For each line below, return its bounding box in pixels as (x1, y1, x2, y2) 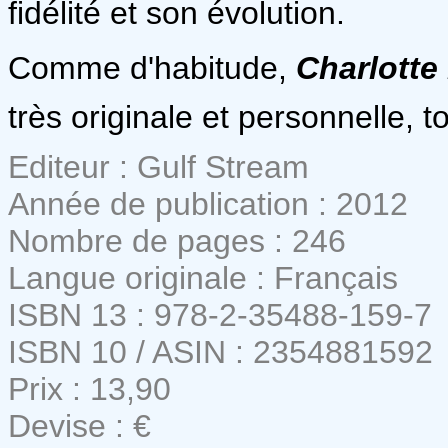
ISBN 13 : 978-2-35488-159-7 (8, 296, 432, 333)
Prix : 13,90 (8, 370, 171, 407)
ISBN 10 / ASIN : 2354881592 (8, 333, 433, 370)
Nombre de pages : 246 (8, 222, 346, 259)
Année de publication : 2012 (8, 185, 408, 222)
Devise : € (8, 407, 151, 444)
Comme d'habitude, (8, 49, 296, 86)
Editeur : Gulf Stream (8, 148, 309, 185)
